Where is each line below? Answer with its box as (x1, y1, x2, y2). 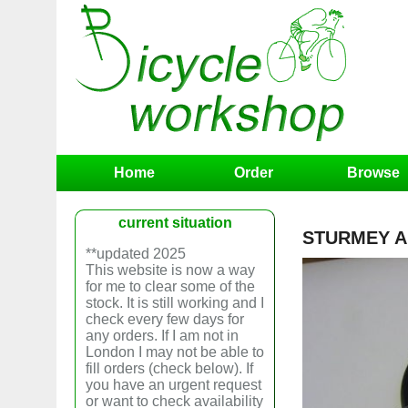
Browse (346, 165, 400, 180)
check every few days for (86, 311, 244, 327)
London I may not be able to (86, 344, 264, 360)
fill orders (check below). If (86, 361, 253, 376)
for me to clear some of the (86, 279, 255, 294)
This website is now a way (86, 262, 255, 278)
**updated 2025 (86, 246, 186, 261)
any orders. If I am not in (86, 328, 239, 343)
